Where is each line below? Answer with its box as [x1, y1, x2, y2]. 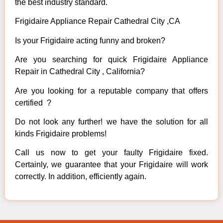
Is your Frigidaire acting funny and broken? [15, 36, 165, 45]
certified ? [15, 98, 51, 107]
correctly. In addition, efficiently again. [15, 172, 146, 181]
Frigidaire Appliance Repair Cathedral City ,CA [15, 17, 180, 26]
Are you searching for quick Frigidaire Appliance [15, 55, 208, 64]
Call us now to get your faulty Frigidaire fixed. [15, 148, 208, 157]
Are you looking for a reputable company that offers [15, 86, 208, 95]
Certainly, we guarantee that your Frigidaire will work [15, 160, 208, 169]
